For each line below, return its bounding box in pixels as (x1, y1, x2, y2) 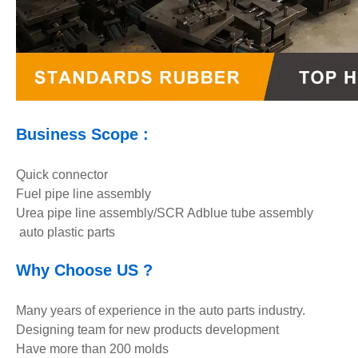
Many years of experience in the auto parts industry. (16, 304, 305, 317)
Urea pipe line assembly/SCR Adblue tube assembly (16, 206, 326, 220)
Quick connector (16, 168, 121, 181)
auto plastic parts (16, 225, 115, 239)
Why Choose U (16, 261, 128, 279)
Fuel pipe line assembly (16, 187, 164, 201)
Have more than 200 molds (16, 342, 169, 356)
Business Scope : (16, 125, 149, 143)
